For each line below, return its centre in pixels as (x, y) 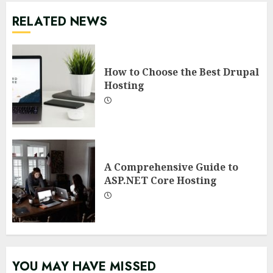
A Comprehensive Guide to (171, 167)
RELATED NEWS (60, 21)
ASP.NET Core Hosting (161, 180)
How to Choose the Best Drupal (182, 72)
